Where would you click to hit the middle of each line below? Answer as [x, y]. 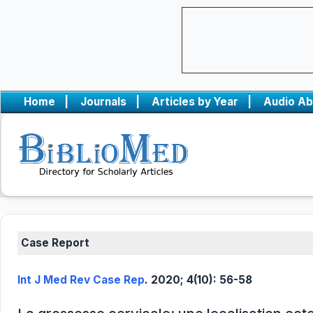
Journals [103, 102]
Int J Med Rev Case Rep [81, 280]
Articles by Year [195, 102]
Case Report [55, 243]
